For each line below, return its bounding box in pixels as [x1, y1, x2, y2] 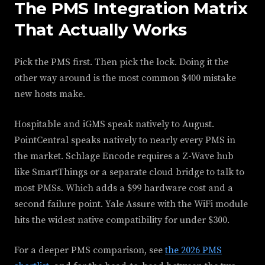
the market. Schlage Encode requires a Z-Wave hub [14, 150, 234, 162]
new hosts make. [14, 88, 85, 100]
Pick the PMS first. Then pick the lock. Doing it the [14, 56, 228, 68]
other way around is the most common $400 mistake [14, 72, 236, 84]
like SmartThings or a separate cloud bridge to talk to [14, 166, 244, 178]
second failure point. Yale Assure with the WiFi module [14, 198, 248, 210]
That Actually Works [14, 20, 187, 40]
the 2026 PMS [165, 244, 222, 256]
